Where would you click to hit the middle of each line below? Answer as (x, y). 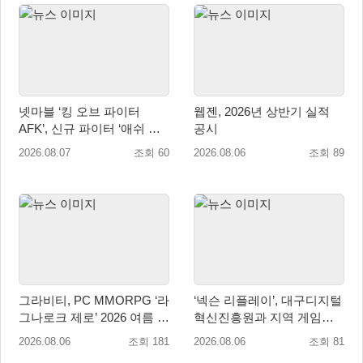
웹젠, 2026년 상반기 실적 (262, 111)
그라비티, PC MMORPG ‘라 (94, 301)
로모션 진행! (52, 335)
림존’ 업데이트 (58, 145)
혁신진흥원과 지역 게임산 (264, 318)
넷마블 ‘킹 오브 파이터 (38, 111)
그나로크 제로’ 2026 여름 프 (94, 318)
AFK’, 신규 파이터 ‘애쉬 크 (90, 128)
